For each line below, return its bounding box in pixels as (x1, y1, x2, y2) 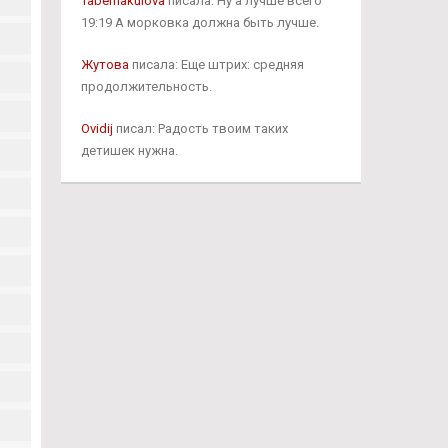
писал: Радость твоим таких (112, 121, 288, 136)
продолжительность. (80, 79, 212, 94)
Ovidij (80, 121, 113, 136)
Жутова (80, 57, 129, 72)
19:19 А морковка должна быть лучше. (80, 15, 319, 30)
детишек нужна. (80, 143, 178, 158)
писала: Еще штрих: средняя (128, 57, 304, 72)
